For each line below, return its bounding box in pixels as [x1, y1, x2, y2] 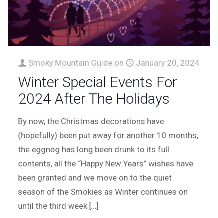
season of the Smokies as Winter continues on [18, 186, 188, 197]
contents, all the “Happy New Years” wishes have [18, 158, 194, 168]
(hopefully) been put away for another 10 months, [18, 130, 199, 140]
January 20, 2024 [136, 57, 200, 68]
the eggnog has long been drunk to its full [18, 144, 170, 154]
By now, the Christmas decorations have [18, 116, 164, 126]
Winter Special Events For [18, 73, 178, 91]
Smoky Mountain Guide [28, 57, 113, 68]
